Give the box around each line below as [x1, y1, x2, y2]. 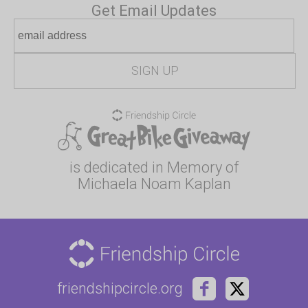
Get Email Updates [91, 2, 217, 19]
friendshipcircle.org [57, 280, 183, 297]
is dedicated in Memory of [69, 159, 239, 176]
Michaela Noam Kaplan [77, 175, 231, 192]
